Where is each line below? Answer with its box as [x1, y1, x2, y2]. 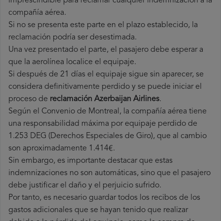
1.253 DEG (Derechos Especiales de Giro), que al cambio [8, 132, 207, 141]
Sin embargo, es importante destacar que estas [8, 157, 173, 165]
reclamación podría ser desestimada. [8, 34, 137, 42]
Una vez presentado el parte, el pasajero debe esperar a [8, 46, 203, 54]
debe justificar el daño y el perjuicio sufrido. [8, 182, 161, 190]
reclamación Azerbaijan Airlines [50, 95, 159, 104]
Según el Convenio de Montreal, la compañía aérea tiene [8, 108, 207, 116]
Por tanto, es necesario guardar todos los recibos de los [8, 194, 200, 202]
